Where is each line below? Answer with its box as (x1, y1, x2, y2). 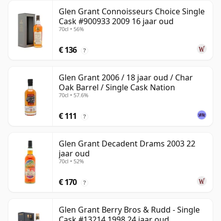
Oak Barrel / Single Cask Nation (59, 82, 175, 93)
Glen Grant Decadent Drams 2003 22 (59, 138, 195, 149)
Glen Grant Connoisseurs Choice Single (59, 6, 205, 17)
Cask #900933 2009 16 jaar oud (59, 16, 174, 27)
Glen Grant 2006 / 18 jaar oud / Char (59, 72, 193, 83)
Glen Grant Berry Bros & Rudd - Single (59, 204, 200, 216)
